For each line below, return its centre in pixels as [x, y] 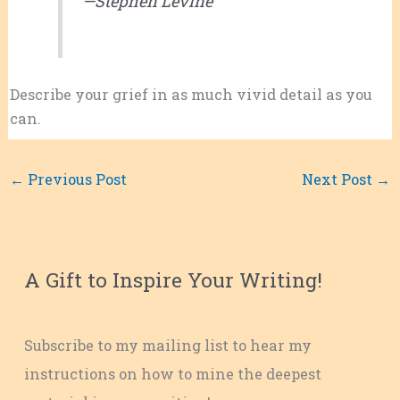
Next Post [339, 179]
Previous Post [75, 179]
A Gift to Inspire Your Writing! [174, 279]
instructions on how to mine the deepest [173, 374]
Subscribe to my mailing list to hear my [168, 346]
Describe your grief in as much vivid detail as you [191, 95]
